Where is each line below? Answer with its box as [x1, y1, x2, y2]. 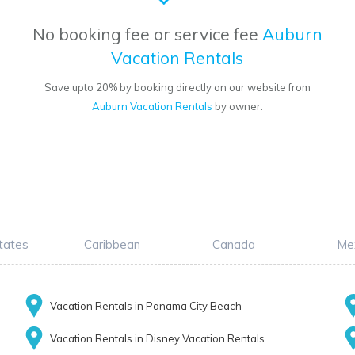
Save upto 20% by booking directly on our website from [44, 81, 311, 94]
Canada [212, 237, 255, 253]
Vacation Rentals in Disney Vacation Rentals [49, 332, 265, 345]
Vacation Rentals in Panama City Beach [49, 300, 242, 313]
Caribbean [83, 237, 140, 253]
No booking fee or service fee [32, 24, 262, 45]
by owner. [212, 100, 263, 113]
